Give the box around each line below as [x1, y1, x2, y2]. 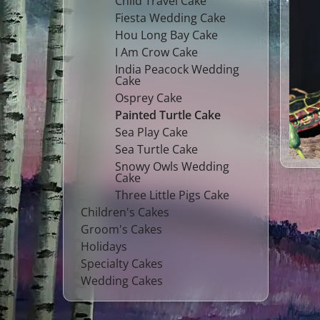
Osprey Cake [115, 90, 182, 106]
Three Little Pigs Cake [115, 187, 229, 203]
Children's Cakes [81, 204, 169, 220]
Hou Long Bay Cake [115, 27, 218, 43]
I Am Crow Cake [115, 44, 198, 60]
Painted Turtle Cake [115, 107, 221, 123]
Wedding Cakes [81, 273, 163, 289]
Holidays [81, 239, 127, 254]
